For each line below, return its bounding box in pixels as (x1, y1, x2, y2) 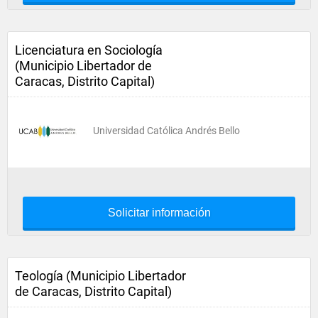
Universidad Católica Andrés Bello (93, 125, 240, 136)
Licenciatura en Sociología (15, 43, 163, 57)
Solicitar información (107, 207, 211, 219)
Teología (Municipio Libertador (15, 268, 186, 283)
